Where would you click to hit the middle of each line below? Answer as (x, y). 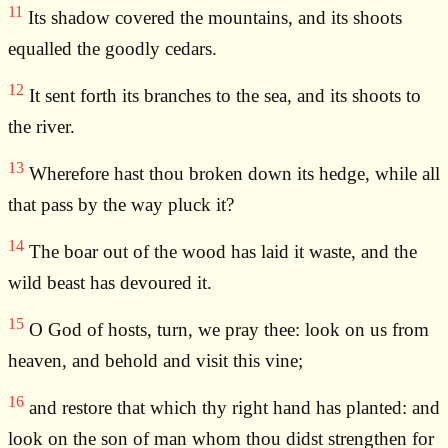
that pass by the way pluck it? (121, 205)
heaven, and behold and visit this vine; (155, 361)
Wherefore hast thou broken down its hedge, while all (232, 174)
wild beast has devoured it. (110, 283)
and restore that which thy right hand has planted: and (232, 408)
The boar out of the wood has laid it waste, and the (220, 252)
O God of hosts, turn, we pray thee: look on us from (226, 330)
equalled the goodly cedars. (112, 49)
